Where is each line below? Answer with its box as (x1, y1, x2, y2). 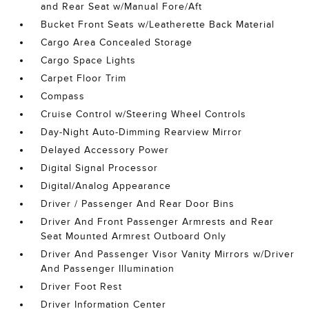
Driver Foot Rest (41, 281, 123, 292)
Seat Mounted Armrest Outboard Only (41, 231, 227, 242)
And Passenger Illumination (41, 263, 175, 275)
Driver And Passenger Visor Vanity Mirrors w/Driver (41, 249, 295, 260)
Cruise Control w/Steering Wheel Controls (41, 109, 247, 120)
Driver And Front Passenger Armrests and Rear (41, 217, 275, 228)
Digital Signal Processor (41, 163, 159, 174)
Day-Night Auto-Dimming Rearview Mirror (41, 127, 243, 138)
